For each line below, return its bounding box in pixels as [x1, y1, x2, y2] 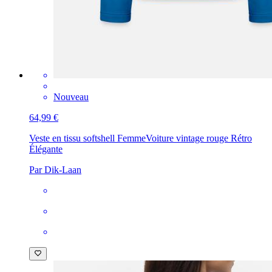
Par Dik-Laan [29, 164, 81, 175]
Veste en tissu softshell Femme [29, 132, 146, 143]
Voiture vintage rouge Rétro [146, 132, 252, 143]
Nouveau [53, 91, 89, 102]
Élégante [29, 143, 63, 154]
